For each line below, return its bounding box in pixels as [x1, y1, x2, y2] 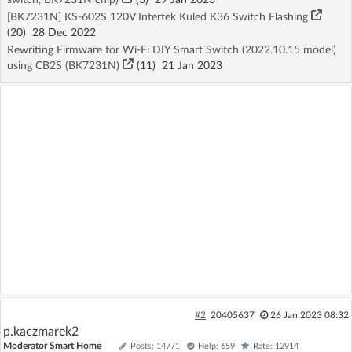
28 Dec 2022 [26, 27, 96, 38]
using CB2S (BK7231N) [7, 60, 123, 71]
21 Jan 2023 [156, 60, 222, 71]
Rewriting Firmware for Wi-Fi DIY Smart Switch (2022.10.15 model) [7, 44, 336, 56]
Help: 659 [198, 341, 235, 350]
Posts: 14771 [130, 341, 180, 350]
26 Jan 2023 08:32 [269, 310, 349, 320]
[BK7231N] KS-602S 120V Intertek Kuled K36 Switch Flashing [7, 11, 311, 23]
